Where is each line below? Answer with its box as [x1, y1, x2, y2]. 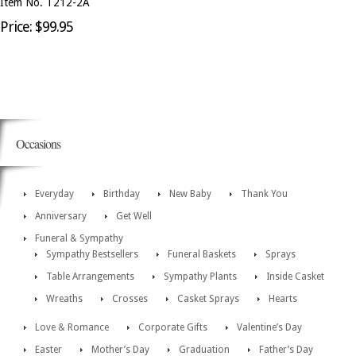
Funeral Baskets [168, 249, 236, 260]
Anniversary [35, 211, 87, 222]
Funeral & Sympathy [35, 233, 123, 244]
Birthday [103, 188, 140, 199]
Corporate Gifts [138, 322, 207, 333]
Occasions [16, 135, 60, 152]
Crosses [112, 293, 148, 304]
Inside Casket [266, 271, 324, 282]
